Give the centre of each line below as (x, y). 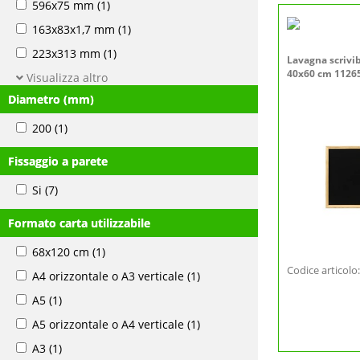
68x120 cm (61, 252)
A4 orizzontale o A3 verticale (108, 276)
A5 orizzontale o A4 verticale (108, 324)
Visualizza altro (65, 78)
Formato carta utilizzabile (79, 223)
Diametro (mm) (51, 99)
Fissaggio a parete (58, 161)
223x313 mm (66, 53)
